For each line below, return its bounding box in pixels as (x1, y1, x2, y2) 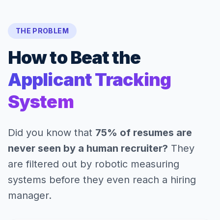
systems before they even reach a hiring (8, 174, 196, 186)
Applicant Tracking (8, 69, 171, 90)
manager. (8, 190, 52, 201)
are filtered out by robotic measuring (8, 158, 179, 170)
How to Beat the (8, 47, 141, 68)
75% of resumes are (95, 127, 192, 138)
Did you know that (8, 127, 95, 138)
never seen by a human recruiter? (8, 142, 168, 154)
